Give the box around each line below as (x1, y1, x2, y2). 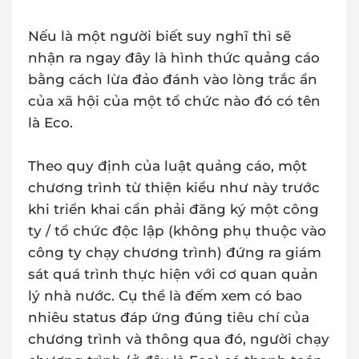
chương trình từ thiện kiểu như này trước (28, 179, 320, 196)
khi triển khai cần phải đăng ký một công (28, 201, 319, 218)
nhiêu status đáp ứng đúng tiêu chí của (28, 309, 309, 326)
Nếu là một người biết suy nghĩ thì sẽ (28, 28, 291, 45)
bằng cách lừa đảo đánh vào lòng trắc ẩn (28, 71, 317, 88)
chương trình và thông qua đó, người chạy (28, 331, 329, 348)
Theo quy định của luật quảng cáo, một (28, 158, 307, 175)
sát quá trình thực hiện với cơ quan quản (28, 266, 318, 283)
